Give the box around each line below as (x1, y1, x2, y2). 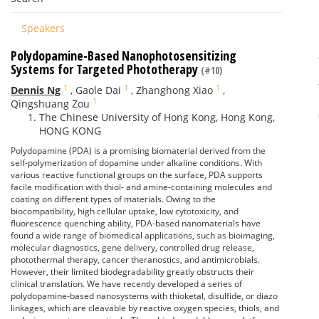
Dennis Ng (11, 83, 61, 97)
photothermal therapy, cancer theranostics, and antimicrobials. (11, 253, 260, 266)
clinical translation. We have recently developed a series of (11, 278, 242, 290)
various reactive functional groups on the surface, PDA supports (11, 169, 263, 181)
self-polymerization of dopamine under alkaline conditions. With (11, 157, 262, 169)
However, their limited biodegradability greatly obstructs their (11, 266, 254, 278)
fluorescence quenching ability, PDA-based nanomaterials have (11, 217, 261, 229)
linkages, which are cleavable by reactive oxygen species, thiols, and (11, 302, 279, 314)
